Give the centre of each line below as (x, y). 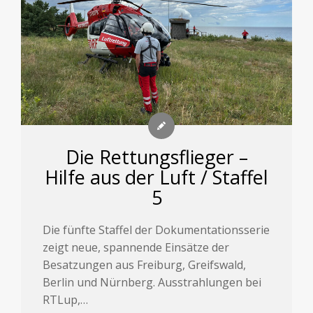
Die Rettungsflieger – (156, 157)
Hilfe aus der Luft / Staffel (156, 177)
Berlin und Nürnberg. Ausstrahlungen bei (152, 283)
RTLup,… (66, 300)
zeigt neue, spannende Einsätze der (136, 248)
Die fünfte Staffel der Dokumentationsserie (156, 230)
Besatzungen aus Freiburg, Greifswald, (145, 265)
